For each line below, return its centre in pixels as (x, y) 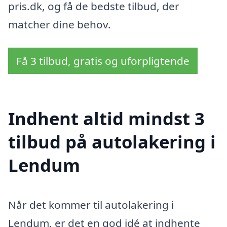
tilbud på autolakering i (112, 141)
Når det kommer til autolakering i (91, 204)
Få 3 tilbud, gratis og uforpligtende (103, 61)
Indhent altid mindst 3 (106, 118)
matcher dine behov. (60, 25)
